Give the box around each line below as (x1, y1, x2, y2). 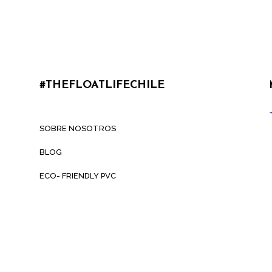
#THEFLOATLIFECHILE (39, 80, 165, 92)
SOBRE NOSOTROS (39, 124, 116, 134)
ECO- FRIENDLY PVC (39, 171, 116, 181)
